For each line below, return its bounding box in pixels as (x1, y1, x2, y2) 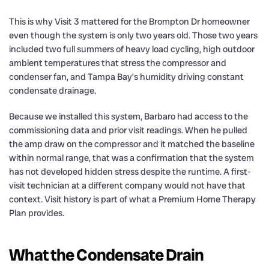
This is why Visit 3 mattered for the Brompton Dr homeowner (9, 15, 250, 28)
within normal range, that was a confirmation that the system (9, 151, 254, 164)
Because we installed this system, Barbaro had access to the (9, 110, 248, 122)
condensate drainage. (9, 84, 96, 97)
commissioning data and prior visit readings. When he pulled (9, 124, 247, 136)
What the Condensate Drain (9, 244, 204, 265)
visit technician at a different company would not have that (9, 179, 246, 192)
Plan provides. (9, 207, 64, 219)
